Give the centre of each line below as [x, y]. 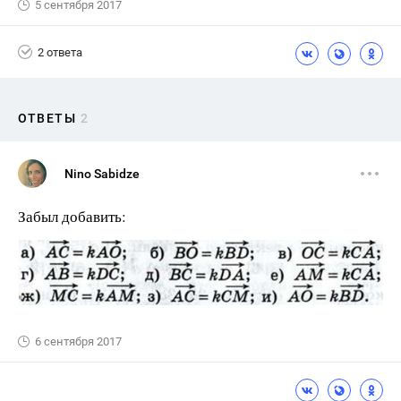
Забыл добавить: [72, 216]
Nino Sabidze [102, 174]
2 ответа [60, 52]
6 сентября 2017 [78, 342]
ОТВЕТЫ [47, 118]
